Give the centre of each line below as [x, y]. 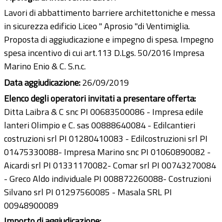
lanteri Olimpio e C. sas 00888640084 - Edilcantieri [100, 125]
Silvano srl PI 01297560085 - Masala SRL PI [88, 192]
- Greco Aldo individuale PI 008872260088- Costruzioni [108, 178]
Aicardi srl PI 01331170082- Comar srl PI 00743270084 [110, 165]
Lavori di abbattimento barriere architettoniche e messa [110, 13]
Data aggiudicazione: [43, 83]
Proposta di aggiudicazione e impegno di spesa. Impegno [109, 40]
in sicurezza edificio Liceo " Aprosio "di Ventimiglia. [97, 26]
